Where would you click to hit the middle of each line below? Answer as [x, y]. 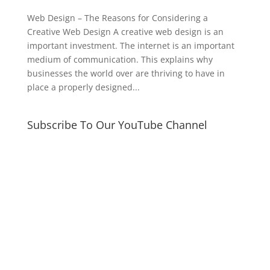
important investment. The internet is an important [130, 45]
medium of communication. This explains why [120, 59]
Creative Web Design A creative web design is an [125, 31]
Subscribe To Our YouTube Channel [117, 124]
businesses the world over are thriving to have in [126, 73]
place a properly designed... [83, 87]
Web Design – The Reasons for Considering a [117, 17]
